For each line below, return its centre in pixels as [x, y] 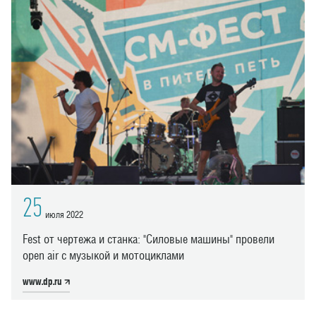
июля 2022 [64, 215]
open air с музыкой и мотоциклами [103, 256]
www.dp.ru [43, 282]
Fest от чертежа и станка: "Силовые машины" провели [148, 239]
